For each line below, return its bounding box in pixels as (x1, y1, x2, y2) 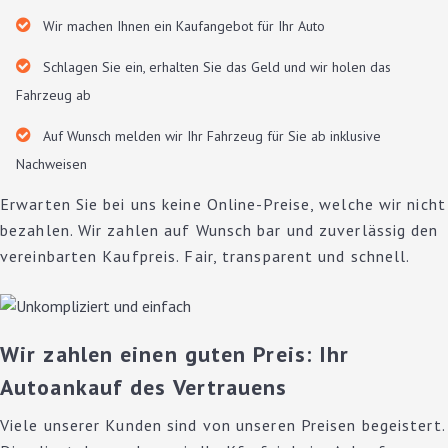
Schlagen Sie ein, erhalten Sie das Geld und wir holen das (43, 58, 391, 76)
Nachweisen (16, 155, 87, 173)
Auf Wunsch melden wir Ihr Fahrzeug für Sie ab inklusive (43, 127, 381, 145)
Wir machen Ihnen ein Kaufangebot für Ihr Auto (43, 17, 325, 35)
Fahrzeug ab (16, 86, 91, 104)
